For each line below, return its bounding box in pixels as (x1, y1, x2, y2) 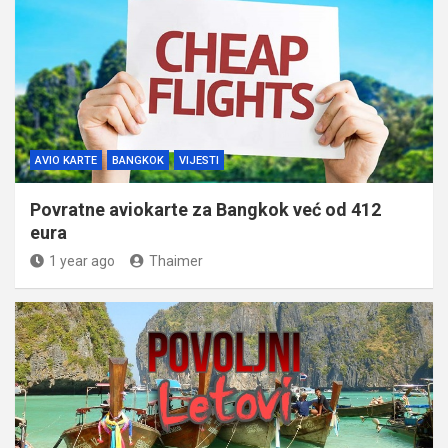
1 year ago (49, 253, 115, 269)
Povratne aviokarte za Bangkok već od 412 (30, 199, 381, 220)
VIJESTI (179, 154, 219, 167)
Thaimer (149, 253, 203, 269)
